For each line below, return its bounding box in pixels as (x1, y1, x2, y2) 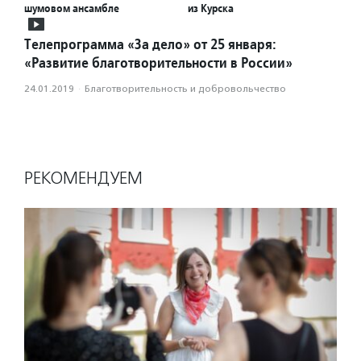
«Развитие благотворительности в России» (24, 53, 293, 73)
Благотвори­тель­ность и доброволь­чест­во (85, 83, 286, 95)
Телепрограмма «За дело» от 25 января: (24, 35, 276, 54)
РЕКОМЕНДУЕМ (24, 168, 143, 189)
